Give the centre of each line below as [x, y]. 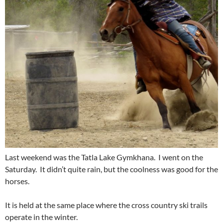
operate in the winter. [41, 217]
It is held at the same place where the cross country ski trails [106, 205]
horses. [17, 181]
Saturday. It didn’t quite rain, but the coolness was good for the [111, 169]
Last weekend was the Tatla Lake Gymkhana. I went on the [104, 157]
